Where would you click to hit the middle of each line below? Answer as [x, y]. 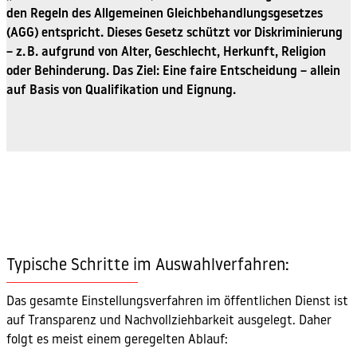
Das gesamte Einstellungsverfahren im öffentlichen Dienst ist [177, 302]
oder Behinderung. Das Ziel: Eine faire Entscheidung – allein [173, 72]
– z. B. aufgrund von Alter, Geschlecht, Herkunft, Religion [166, 53]
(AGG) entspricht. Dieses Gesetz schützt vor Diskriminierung [175, 34]
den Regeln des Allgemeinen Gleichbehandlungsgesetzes [165, 15]
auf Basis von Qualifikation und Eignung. [121, 91]
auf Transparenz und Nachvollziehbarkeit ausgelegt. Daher [169, 321]
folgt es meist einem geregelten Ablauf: [117, 340]
